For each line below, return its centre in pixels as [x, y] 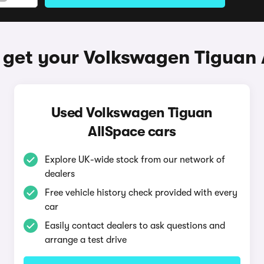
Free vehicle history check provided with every [141, 193]
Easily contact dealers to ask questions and [135, 226]
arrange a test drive [85, 240]
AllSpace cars [132, 131]
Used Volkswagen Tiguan [132, 113]
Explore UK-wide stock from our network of [135, 160]
